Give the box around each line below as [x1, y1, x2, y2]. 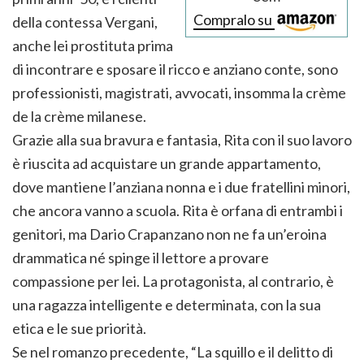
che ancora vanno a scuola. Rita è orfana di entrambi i [12, 201, 343, 220]
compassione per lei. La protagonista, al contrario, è [12, 272, 334, 291]
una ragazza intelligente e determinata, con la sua [12, 296, 321, 314]
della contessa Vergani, [12, 13, 158, 32]
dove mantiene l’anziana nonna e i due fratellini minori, [12, 178, 350, 197]
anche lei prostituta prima [12, 37, 173, 55]
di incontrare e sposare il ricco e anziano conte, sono [12, 60, 338, 79]
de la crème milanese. [12, 107, 146, 126]
